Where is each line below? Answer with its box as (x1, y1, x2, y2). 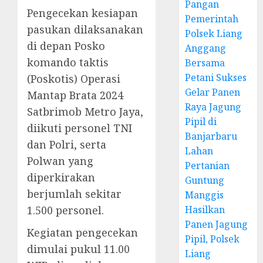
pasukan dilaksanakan (27, 22, 143, 36)
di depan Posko (27, 39, 105, 53)
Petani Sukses (185, 71, 247, 84)
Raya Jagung (185, 100, 242, 113)
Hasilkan (185, 203, 225, 216)
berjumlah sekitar (27, 187, 122, 201)
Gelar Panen (185, 86, 241, 99)
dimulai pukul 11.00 (27, 242, 130, 256)
